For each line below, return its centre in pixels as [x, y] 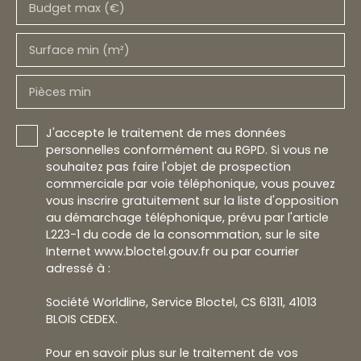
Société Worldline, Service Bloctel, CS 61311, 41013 [181, 302]
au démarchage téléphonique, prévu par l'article [187, 217]
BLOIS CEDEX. [82, 319]
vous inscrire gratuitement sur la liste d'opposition [192, 200]
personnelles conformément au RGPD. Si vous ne [187, 149]
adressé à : [78, 268]
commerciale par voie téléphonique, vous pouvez [191, 183]
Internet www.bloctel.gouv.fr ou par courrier [172, 251]
